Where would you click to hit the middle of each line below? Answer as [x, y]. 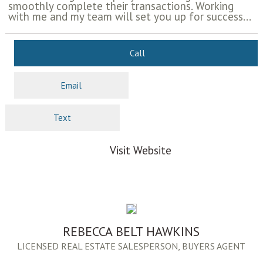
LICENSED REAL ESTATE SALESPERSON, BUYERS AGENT [131, 246]
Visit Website [140, 151]
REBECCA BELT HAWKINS [131, 232]
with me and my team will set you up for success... [129, 17]
